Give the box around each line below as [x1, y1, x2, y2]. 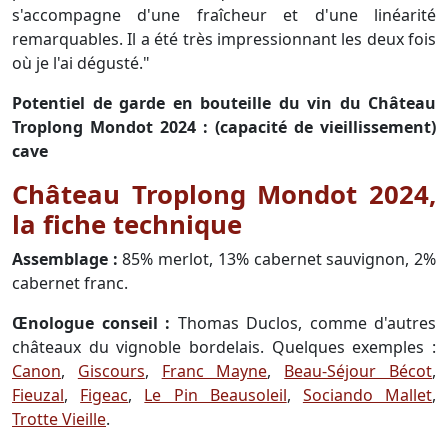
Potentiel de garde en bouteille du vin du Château [12, 91, 436, 114]
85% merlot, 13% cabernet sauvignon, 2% [117, 247, 437, 270]
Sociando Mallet [302, 383, 433, 406]
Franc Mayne [161, 359, 268, 382]
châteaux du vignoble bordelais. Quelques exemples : [12, 335, 436, 358]
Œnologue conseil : [12, 311, 170, 334]
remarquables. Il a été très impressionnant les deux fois [12, 27, 436, 50]
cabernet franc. [12, 271, 128, 294]
